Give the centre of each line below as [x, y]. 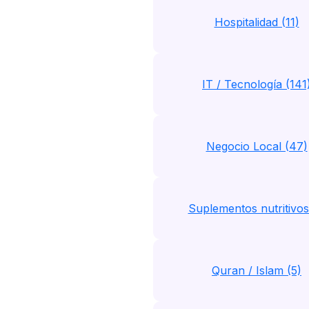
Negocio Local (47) [257, 146]
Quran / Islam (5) [257, 270]
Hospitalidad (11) [257, 22]
